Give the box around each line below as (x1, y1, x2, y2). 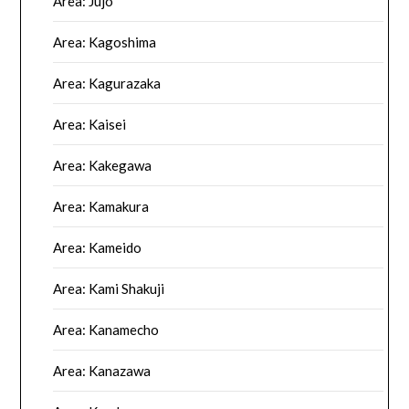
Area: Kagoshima (53, 33, 157, 50)
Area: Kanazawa (53, 362, 152, 379)
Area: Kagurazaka (53, 74, 162, 91)
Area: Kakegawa (53, 156, 152, 173)
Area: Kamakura (53, 197, 150, 215)
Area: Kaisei (53, 115, 127, 132)
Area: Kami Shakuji (53, 279, 165, 297)
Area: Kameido (53, 238, 142, 256)
